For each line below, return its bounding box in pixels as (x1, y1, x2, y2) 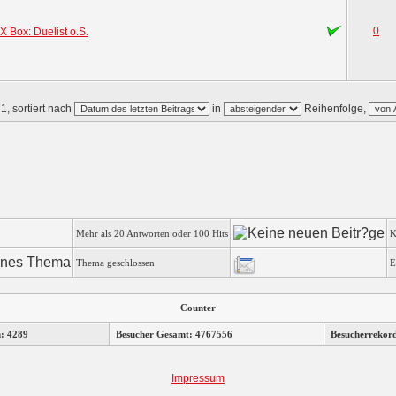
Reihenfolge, (301, 103, 369, 115)
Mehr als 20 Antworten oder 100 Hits (76, 228, 228, 239)
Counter (180, 302, 216, 313)
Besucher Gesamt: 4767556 (115, 329, 232, 339)
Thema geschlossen (76, 257, 155, 268)
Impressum (171, 372, 225, 385)
